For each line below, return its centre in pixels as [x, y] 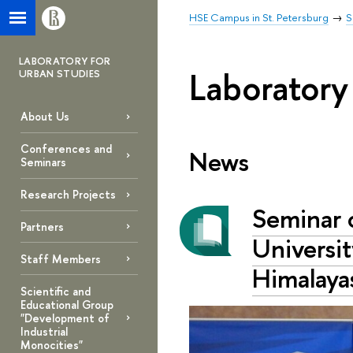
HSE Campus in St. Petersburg [259, 17]
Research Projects [68, 195]
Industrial [44, 331]
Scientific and [55, 291]
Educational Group [67, 304]
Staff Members [60, 258]
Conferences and [66, 149]
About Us [45, 117]
